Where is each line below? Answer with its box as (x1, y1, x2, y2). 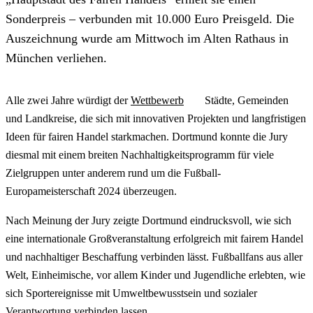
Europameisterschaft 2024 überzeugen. (6, 184, 177, 197)
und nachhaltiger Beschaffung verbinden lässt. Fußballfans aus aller (6, 250, 303, 263)
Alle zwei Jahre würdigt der (6, 94, 131, 106)
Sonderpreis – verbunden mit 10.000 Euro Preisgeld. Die (6, 11, 294, 26)
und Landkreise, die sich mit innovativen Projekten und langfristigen (6, 112, 306, 124)
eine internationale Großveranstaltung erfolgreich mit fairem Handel (6, 232, 303, 245)
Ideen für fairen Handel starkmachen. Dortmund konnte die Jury (6, 130, 288, 143)
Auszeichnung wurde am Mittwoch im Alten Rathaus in (6, 31, 289, 45)
